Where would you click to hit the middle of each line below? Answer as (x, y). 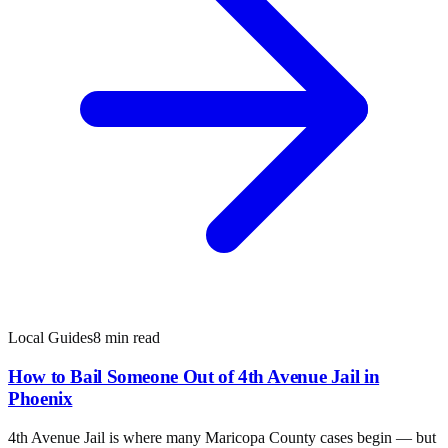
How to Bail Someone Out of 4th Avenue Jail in (194, 376)
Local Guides (50, 338)
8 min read (126, 338)
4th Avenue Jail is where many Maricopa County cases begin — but (222, 437)
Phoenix (40, 398)
